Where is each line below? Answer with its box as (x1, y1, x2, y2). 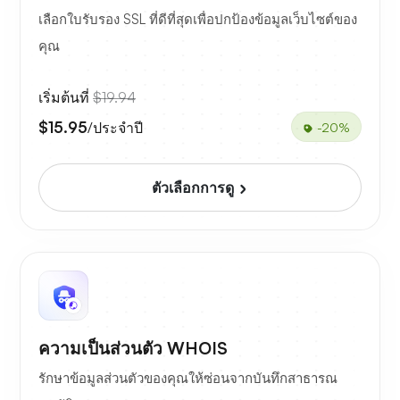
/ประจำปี (87, 118, 143, 137)
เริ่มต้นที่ (38, 88, 93, 107)
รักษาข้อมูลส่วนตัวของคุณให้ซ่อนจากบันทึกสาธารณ (38, 370, 337, 387)
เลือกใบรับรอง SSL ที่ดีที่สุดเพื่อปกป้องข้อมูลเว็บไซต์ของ (38, 11, 357, 29)
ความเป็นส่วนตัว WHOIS (38, 337, 228, 360)
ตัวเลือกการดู (152, 179, 237, 197)
